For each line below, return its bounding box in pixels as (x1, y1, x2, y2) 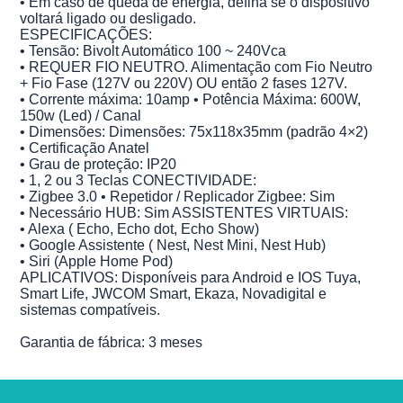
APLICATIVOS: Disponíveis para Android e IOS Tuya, (20, 269, 362, 285)
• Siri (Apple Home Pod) (20, 253, 174, 269)
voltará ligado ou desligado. (20, 10, 197, 26)
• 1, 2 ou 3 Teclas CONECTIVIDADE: (20, 172, 257, 188)
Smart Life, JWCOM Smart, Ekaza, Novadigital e (20, 285, 327, 301)
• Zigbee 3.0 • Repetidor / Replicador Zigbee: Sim (20, 188, 336, 204)
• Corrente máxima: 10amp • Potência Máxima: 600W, (20, 91, 362, 107)
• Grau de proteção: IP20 (20, 156, 177, 172)
